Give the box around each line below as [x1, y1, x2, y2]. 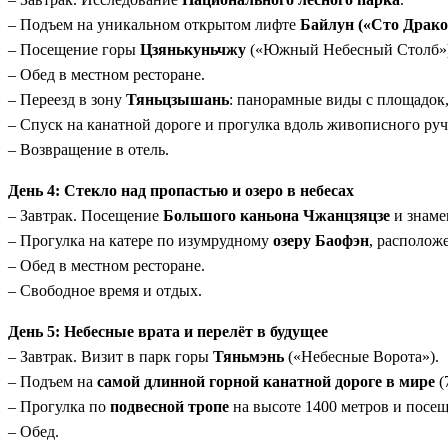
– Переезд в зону [8, 91, 126, 109]
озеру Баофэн [273, 232, 369, 250]
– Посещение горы [8, 41, 140, 59]
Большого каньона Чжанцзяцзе [163, 207, 390, 225]
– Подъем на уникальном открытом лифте [8, 16, 300, 34]
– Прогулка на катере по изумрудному [8, 232, 273, 250]
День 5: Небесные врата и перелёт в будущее [8, 323, 328, 341]
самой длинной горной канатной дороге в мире [97, 373, 435, 391]
